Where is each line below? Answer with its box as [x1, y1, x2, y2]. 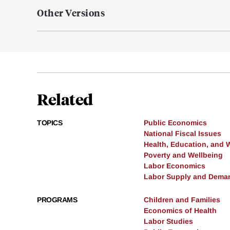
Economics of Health [144, 206, 217, 215]
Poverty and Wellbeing [144, 151, 223, 160]
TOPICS [37, 119, 62, 127]
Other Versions [37, 6, 105, 20]
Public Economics [144, 119, 207, 127]
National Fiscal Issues [144, 129, 221, 138]
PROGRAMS [37, 196, 77, 204]
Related [37, 89, 93, 109]
